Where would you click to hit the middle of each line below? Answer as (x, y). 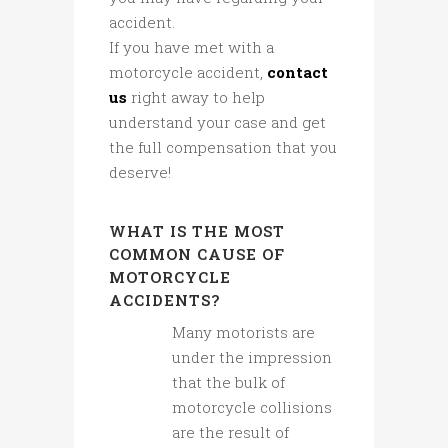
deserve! (140, 172)
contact (297, 72)
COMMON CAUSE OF (197, 254)
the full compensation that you (223, 147)
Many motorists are (243, 332)
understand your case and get (217, 122)
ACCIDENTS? (164, 300)
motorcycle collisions (252, 407)
